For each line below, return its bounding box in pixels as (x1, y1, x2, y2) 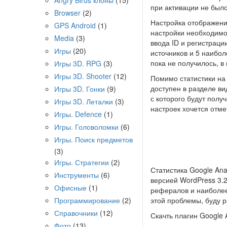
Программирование (54, 195, 120, 205)
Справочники (54, 208, 98, 218)
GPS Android (54, 20, 96, 30)
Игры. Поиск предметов (54, 134, 133, 144)
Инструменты (54, 170, 99, 180)
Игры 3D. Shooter (54, 71, 111, 81)
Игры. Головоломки (54, 122, 119, 132)
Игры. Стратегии (54, 157, 109, 167)
